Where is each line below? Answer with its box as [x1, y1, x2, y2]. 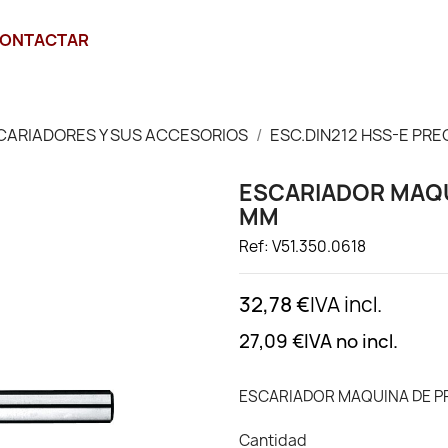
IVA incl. [310, 291, 382, 318]
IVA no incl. [304, 329, 398, 354]
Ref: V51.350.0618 [239, 236, 366, 257]
